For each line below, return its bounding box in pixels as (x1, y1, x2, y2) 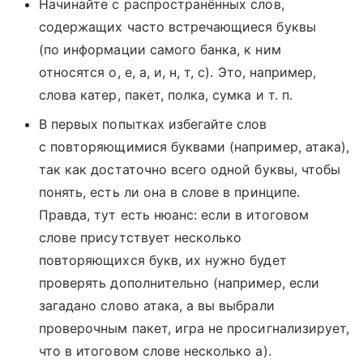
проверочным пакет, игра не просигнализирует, (39, 320, 350, 337)
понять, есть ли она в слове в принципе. (39, 184, 300, 201)
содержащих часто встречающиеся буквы (39, 19, 316, 36)
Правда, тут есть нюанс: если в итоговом (39, 207, 309, 224)
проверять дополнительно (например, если (39, 275, 319, 292)
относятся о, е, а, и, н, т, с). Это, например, (39, 64, 317, 81)
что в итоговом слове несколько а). (39, 343, 271, 360)
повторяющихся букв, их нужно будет (39, 252, 287, 269)
